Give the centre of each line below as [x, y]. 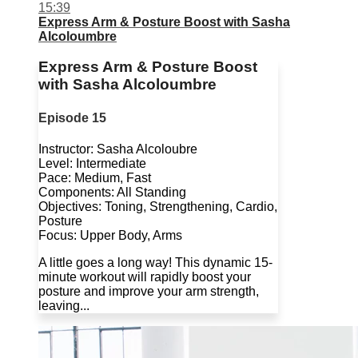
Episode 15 [72, 117]
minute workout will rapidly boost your [145, 276]
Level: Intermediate [92, 163]
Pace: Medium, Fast [95, 177]
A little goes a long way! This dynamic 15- [155, 262]
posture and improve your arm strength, [149, 291]
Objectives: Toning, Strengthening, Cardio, [158, 206]
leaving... [64, 305]
